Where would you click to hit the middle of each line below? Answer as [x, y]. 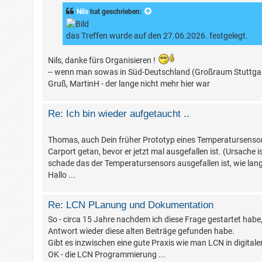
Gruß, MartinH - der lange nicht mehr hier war [129, 83]
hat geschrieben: [116, 11]
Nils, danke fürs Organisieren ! [103, 60]
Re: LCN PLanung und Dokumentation [131, 204]
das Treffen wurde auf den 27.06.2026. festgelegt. [157, 36]
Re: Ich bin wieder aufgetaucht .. [119, 113]
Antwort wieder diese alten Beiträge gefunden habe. [141, 231]
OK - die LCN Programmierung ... [107, 254]
